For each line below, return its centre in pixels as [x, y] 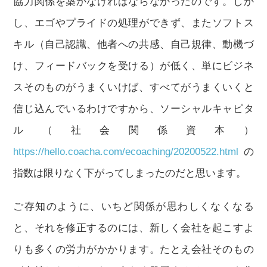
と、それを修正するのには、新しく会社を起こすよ [133, 228]
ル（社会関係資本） [133, 130]
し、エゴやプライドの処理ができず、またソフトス [133, 23]
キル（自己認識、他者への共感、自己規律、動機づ [133, 44]
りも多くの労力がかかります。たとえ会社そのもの [133, 249]
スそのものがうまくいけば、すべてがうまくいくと [133, 87]
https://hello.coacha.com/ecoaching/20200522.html [126, 152]
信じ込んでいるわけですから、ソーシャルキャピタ [133, 109]
